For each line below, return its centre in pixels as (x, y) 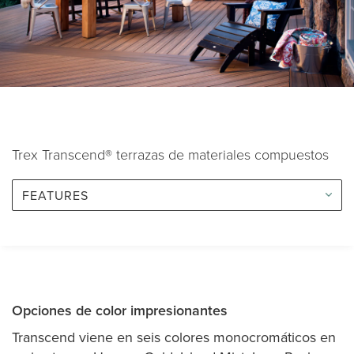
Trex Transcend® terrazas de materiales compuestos (170, 154)
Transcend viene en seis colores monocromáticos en (174, 337)
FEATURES (55, 195)
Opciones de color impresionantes (120, 310)
